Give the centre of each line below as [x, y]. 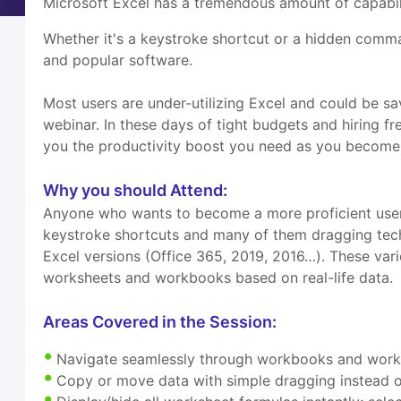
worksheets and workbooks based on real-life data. [218, 278]
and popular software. [118, 60]
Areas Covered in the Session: [160, 322]
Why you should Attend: [136, 191]
